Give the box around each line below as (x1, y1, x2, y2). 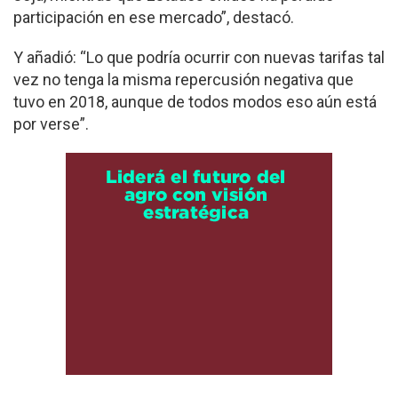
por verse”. (13, 114, 89, 133)
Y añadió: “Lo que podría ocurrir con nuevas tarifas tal (13, 47, 385, 67)
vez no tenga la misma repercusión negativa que (13, 69, 354, 89)
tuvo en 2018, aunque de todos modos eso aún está (13, 92, 377, 111)
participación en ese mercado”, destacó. (13, 7, 294, 27)
